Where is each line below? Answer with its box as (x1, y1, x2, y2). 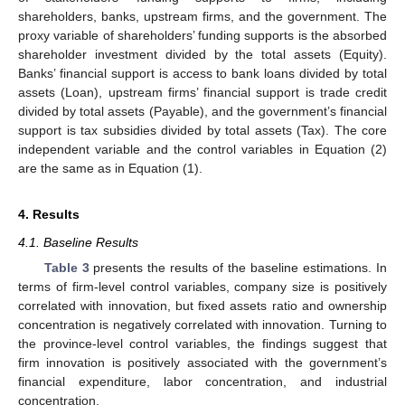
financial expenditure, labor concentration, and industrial (18, 373, 387, 389)
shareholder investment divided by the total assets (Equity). (18, 46, 387, 61)
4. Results (18, 206, 80, 221)
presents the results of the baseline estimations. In (89, 259, 388, 275)
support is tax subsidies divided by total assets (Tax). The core (18, 122, 387, 137)
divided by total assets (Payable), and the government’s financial (18, 103, 387, 118)
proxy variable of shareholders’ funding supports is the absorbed (18, 27, 387, 42)
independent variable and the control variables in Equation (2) (18, 141, 387, 156)
